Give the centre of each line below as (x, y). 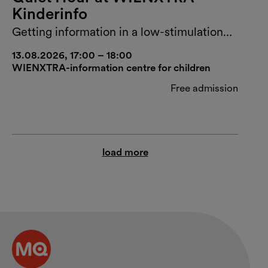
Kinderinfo (50, 14)
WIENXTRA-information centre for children (111, 68)
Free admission (204, 88)
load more (125, 152)
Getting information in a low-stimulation (118, 32)
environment (45, 47)
